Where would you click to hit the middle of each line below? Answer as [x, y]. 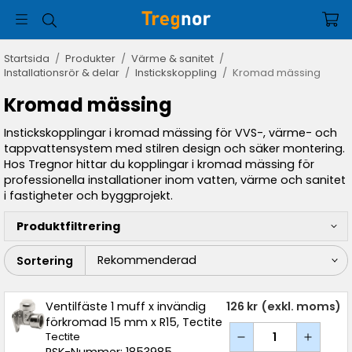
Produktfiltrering [68, 226]
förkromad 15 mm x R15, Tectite [134, 322]
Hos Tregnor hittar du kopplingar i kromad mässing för [159, 164]
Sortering [45, 260]
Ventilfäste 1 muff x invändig [125, 306]
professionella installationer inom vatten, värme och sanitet [175, 180]
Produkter [90, 59]
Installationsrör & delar [62, 73]
